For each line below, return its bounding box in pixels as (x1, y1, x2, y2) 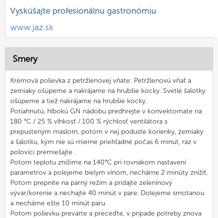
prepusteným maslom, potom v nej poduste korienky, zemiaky (10, 127, 203, 136)
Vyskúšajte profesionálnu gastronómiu (10, 6, 156, 16)
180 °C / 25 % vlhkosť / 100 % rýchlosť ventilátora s (10, 117, 167, 126)
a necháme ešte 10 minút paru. (10, 199, 107, 207)
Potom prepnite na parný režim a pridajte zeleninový (10, 179, 172, 187)
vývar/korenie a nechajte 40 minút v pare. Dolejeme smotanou (10, 189, 204, 197)
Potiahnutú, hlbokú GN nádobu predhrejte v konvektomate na (10, 107, 202, 115)
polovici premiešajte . (10, 148, 76, 156)
